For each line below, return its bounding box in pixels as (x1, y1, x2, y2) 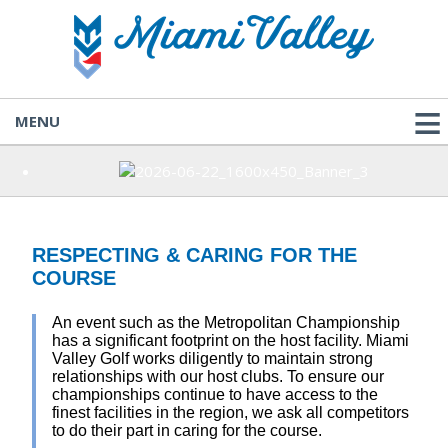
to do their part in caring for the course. (52, 422, 322, 439)
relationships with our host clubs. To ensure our (52, 368, 384, 385)
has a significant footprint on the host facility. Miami (52, 332, 409, 349)
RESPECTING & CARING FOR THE (32, 244, 357, 266)
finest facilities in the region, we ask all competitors (52, 404, 409, 421)
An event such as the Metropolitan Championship (52, 314, 400, 331)
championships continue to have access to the (52, 386, 378, 403)
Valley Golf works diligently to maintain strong (52, 350, 373, 367)
